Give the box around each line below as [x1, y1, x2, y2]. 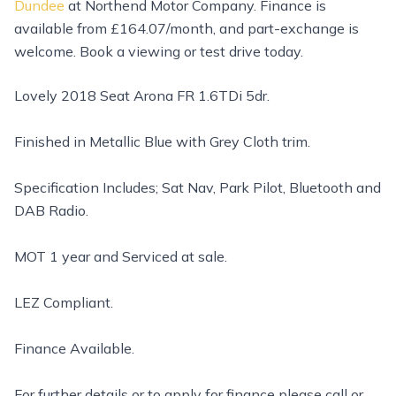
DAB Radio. [14, 202, 88, 219]
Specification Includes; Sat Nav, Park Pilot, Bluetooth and [14, 179, 381, 196]
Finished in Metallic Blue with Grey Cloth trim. [14, 133, 310, 150]
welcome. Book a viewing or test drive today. [14, 42, 303, 60]
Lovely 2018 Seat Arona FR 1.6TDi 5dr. [14, 87, 270, 104]
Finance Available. [14, 339, 134, 357]
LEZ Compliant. [14, 293, 113, 311]
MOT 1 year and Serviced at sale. [14, 247, 227, 265]
